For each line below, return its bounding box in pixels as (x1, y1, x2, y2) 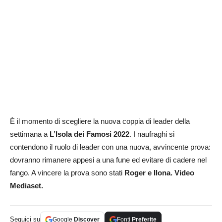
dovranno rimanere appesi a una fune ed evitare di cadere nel (10, 156, 207, 165)
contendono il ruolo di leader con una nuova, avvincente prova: (10, 143, 211, 152)
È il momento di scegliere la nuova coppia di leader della (10, 117, 190, 126)
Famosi (86, 130, 111, 139)
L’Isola (50, 130, 72, 139)
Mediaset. (10, 181, 45, 190)
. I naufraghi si (129, 130, 174, 139)
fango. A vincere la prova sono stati (10, 168, 124, 177)
